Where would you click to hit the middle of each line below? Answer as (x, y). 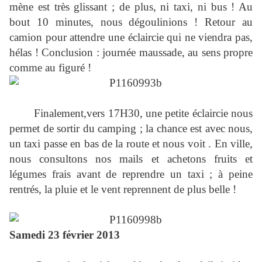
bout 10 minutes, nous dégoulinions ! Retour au (131, 22)
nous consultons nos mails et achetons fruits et (131, 159)
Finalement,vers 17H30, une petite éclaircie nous (131, 113)
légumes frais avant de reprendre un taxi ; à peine (131, 174)
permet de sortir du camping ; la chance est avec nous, (131, 129)
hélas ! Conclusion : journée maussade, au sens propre (131, 53)
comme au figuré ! (50, 68)
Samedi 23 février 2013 (65, 235)
